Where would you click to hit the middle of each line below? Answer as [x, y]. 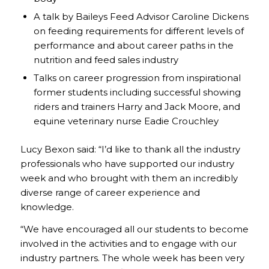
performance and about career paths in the [133, 46]
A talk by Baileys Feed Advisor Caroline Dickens [141, 17]
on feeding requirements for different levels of [138, 31]
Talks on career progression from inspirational [137, 78]
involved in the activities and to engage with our [128, 243]
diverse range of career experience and [110, 193]
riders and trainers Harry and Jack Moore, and [137, 107]
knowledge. [47, 207]
